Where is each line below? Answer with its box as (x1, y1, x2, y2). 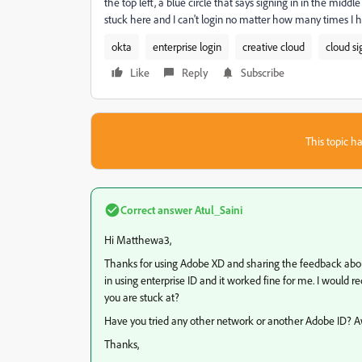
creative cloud (242, 40, 305, 53)
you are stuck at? (104, 290, 179, 304)
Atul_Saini (192, 203, 242, 217)
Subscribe (241, 65, 284, 79)
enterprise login (153, 40, 221, 53)
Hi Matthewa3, (104, 233, 171, 246)
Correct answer (120, 203, 192, 217)
